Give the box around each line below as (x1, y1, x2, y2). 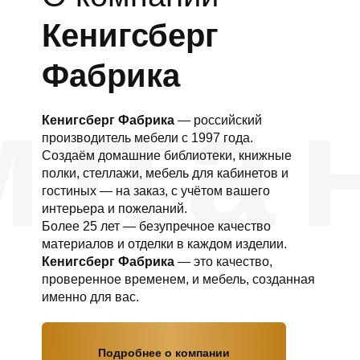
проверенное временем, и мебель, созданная (41, 272, 315, 286)
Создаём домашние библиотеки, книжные (41, 149, 292, 162)
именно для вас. (41, 290, 139, 304)
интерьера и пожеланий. (41, 202, 187, 215)
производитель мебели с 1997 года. (41, 131, 253, 145)
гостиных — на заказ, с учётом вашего (41, 184, 270, 198)
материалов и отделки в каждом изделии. (41, 237, 287, 251)
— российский (174, 113, 262, 127)
